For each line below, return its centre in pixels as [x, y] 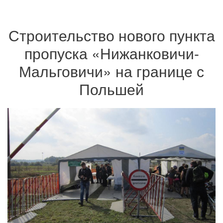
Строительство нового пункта [111, 35]
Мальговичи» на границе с [111, 71]
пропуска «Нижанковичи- [111, 53]
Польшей [111, 89]
